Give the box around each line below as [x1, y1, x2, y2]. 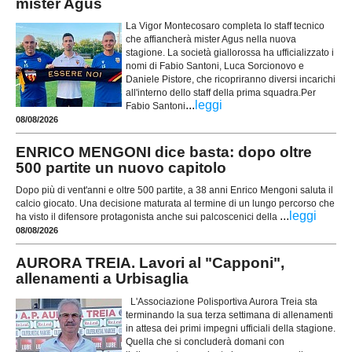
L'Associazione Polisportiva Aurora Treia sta [126, 295, 317, 307]
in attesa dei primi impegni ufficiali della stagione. [126, 322, 335, 334]
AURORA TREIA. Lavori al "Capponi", [16, 255, 284, 272]
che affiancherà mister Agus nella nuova [126, 34, 296, 46]
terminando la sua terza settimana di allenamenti [126, 309, 333, 321]
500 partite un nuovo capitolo [16, 159, 226, 177]
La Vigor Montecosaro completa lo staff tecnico [126, 20, 324, 32]
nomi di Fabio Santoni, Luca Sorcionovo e [126, 60, 304, 72]
